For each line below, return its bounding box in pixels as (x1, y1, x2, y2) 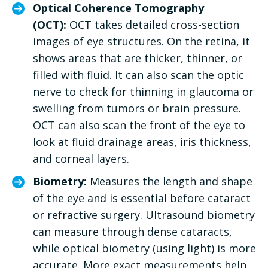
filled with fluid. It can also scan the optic (33, 67, 244, 82)
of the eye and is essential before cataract (33, 190, 251, 205)
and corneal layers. (33, 151, 129, 166)
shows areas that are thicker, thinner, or (33, 50, 242, 65)
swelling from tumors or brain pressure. (33, 100, 241, 115)
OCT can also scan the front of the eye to (33, 117, 245, 132)
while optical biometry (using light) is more (33, 240, 256, 255)
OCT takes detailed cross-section (66, 17, 239, 32)
